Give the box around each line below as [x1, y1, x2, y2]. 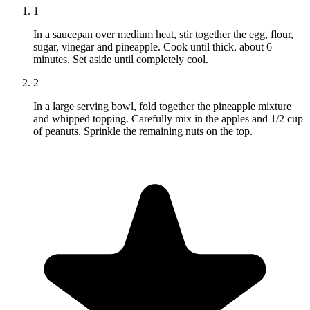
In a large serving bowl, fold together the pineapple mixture [33, 100, 291, 113]
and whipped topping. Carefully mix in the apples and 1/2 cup [33, 113, 303, 125]
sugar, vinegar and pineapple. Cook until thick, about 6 [33, 41, 272, 53]
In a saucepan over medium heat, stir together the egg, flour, [33, 28, 293, 41]
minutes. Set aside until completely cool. [33, 53, 208, 66]
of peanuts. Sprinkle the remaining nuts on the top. [33, 125, 253, 138]
